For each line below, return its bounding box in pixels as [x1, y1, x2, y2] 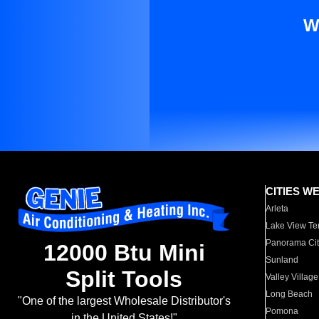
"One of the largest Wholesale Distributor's [17, 295, 231, 308]
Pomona [266, 306, 299, 316]
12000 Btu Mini [43, 240, 205, 266]
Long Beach [266, 289, 313, 299]
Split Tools [66, 266, 182, 293]
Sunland [266, 255, 299, 265]
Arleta [266, 204, 289, 214]
